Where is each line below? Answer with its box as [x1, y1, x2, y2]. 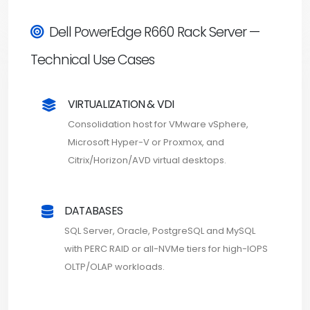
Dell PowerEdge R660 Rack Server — [49, 22, 259, 42]
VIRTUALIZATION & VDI [68, 96, 174, 111]
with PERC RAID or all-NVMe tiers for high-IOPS [64, 241, 268, 255]
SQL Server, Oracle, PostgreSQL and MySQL [64, 224, 255, 237]
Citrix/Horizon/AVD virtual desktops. [68, 153, 226, 167]
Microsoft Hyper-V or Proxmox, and [68, 135, 224, 149]
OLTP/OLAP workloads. [64, 259, 165, 273]
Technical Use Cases [30, 50, 155, 69]
